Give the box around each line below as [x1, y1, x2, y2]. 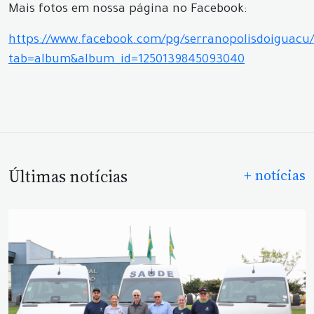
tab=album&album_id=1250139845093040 [8, 54, 245, 67]
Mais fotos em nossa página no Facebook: [8, 4, 247, 17]
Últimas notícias [8, 165, 128, 188]
